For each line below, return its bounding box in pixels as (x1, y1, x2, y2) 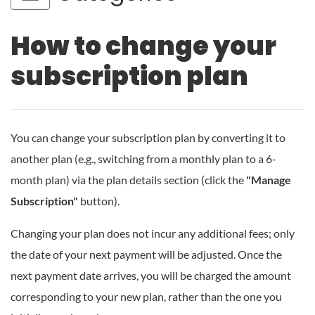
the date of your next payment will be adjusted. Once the (11, 247, 282, 261)
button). (80, 193, 120, 207)
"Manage (246, 172, 291, 186)
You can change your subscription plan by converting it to (11, 130, 285, 144)
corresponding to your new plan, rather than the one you (11, 289, 282, 303)
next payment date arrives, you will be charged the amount (11, 268, 291, 282)
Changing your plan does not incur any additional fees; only (11, 226, 295, 240)
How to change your (11, 27, 276, 64)
